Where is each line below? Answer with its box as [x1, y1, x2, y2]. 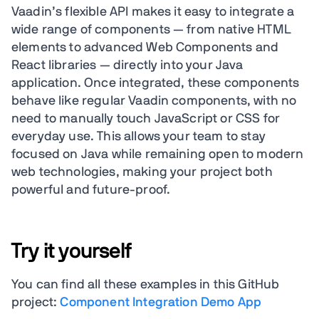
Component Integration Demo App [60, 296, 262, 309]
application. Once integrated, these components [11, 77, 300, 90]
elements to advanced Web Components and [11, 41, 279, 54]
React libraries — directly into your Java [11, 59, 244, 72]
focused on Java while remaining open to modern [11, 148, 304, 161]
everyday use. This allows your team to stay [11, 130, 266, 143]
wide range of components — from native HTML [11, 23, 291, 36]
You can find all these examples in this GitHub [11, 278, 280, 291]
